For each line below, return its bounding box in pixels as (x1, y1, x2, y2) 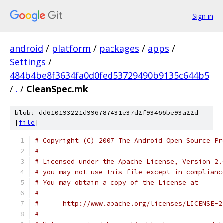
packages (99, 42, 139, 54)
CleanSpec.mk (26, 83, 88, 95)
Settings (10, 56, 46, 68)
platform (52, 42, 91, 54)
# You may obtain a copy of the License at (35, 178, 198, 187)
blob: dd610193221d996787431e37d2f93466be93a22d (15, 109, 198, 117)
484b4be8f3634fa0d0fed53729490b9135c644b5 (10, 69, 209, 81)
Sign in (192, 11, 213, 21)
